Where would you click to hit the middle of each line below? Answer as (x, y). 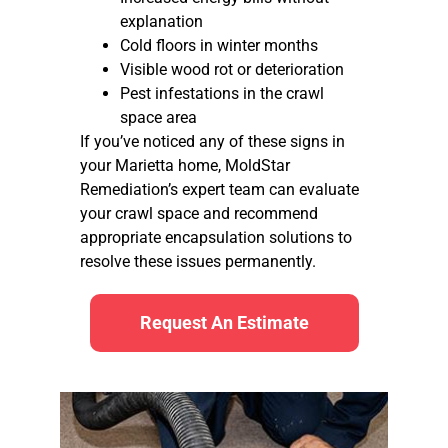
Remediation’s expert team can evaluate (219, 190)
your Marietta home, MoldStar (185, 166)
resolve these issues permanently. (198, 262)
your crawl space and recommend (199, 214)
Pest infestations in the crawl (222, 94)
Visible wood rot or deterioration (232, 70)
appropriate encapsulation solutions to (216, 238)
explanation (161, 22)
